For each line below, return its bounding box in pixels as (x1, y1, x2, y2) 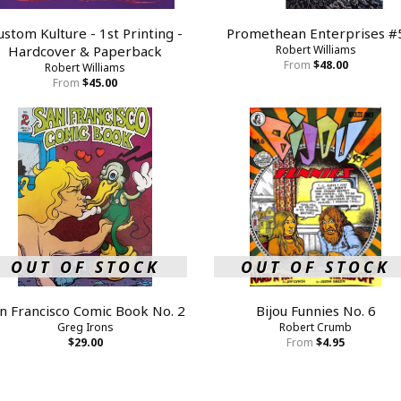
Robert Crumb (279, 319, 353, 335)
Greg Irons (56, 319, 114, 335)
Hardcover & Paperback (8, 41, 163, 60)
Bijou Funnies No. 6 (255, 301, 376, 320)
